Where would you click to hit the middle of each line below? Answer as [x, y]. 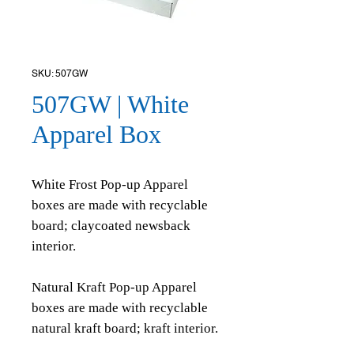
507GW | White [110, 104]
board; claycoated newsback [111, 226]
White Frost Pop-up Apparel [110, 185]
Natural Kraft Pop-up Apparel [114, 287]
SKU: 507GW [60, 73]
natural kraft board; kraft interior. [126, 328]
